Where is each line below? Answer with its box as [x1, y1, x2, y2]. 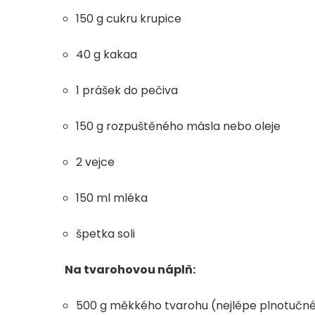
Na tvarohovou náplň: [65, 262, 195, 278]
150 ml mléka [76, 190, 148, 207]
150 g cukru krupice [76, 11, 181, 27]
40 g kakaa [76, 46, 137, 63]
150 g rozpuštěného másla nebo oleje [76, 118, 281, 135]
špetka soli [76, 226, 135, 243]
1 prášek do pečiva [76, 82, 178, 99]
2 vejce [76, 154, 115, 171]
